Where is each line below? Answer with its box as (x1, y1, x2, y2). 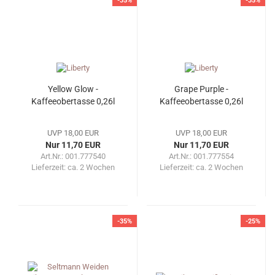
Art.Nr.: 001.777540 (41, 152, 106, 161)
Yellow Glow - (48, 84, 98, 95)
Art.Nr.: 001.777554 (169, 152, 234, 161)
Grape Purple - (174, 84, 228, 95)
